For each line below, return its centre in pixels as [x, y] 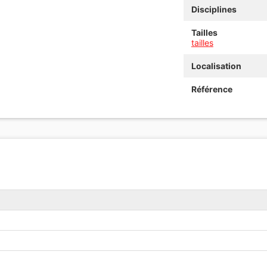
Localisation [216, 66]
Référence [212, 89]
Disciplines [214, 9]
